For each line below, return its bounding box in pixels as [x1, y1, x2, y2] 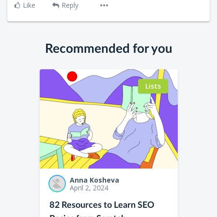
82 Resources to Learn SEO [49, 201, 155, 210]
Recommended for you [45, 42, 172, 55]
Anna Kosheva [69, 175, 119, 185]
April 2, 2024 [69, 183, 108, 192]
